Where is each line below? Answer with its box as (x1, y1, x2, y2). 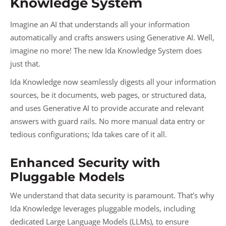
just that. (10, 58, 40, 69)
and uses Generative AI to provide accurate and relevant (10, 102, 204, 113)
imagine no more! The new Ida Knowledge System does (10, 45, 202, 55)
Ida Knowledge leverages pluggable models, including (10, 203, 195, 214)
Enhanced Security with (10, 155, 160, 170)
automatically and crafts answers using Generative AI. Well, (10, 32, 214, 42)
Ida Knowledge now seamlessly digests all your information (10, 76, 216, 87)
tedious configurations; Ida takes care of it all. (10, 129, 167, 139)
